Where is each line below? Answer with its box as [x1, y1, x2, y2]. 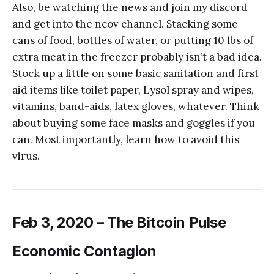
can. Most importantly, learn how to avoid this [12, 132, 239, 146]
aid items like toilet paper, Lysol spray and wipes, [12, 83, 254, 97]
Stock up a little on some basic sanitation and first [12, 66, 259, 80]
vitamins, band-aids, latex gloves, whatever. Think [12, 99, 259, 113]
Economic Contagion [12, 242, 157, 260]
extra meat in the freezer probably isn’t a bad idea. [12, 50, 262, 64]
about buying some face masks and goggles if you [12, 116, 255, 130]
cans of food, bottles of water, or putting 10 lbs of [12, 33, 253, 47]
